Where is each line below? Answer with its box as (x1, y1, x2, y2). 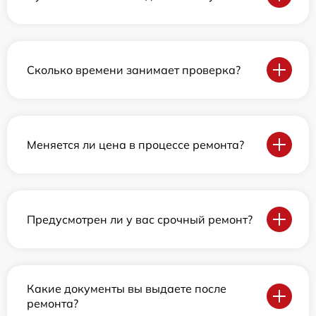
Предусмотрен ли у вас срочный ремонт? (27, 212, 253, 226)
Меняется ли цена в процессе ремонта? (27, 137, 244, 152)
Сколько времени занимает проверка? (27, 62, 241, 77)
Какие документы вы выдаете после (27, 281, 226, 296)
